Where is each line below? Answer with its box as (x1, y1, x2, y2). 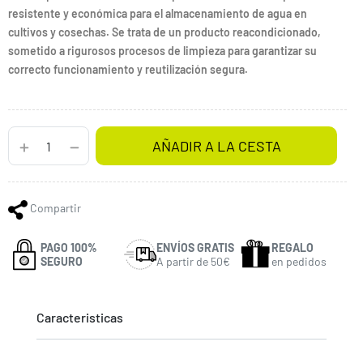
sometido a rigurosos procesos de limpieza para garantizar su (8, 43, 317, 58)
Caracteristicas (36, 309, 123, 325)
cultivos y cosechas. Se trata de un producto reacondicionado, (8, 24, 321, 39)
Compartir (30, 201, 81, 216)
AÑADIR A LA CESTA (152, 137, 281, 156)
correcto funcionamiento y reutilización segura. (8, 62, 248, 76)
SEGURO (41, 254, 83, 268)
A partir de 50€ (156, 254, 230, 268)
